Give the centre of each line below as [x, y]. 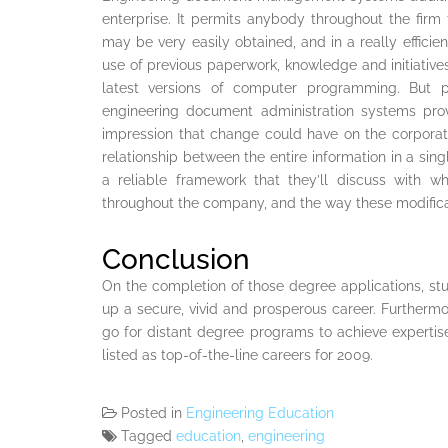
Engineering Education [260, 412]
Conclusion [176, 259]
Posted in [153, 412]
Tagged [148, 435]
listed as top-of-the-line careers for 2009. [237, 354]
